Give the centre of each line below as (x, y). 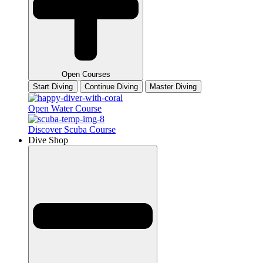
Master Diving (173, 87)
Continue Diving (111, 87)
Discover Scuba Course (72, 130)
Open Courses (86, 75)
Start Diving (53, 87)
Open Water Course (65, 109)
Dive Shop (48, 140)
